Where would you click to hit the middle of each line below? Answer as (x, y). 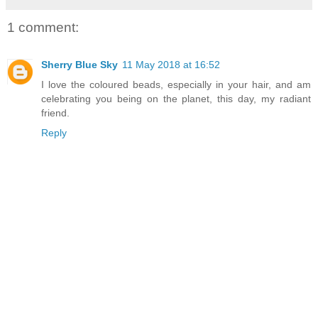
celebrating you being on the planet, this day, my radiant (176, 98)
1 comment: (43, 28)
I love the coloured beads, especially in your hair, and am (176, 84)
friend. (55, 113)
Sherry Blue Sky (79, 64)
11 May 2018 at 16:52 (171, 64)
